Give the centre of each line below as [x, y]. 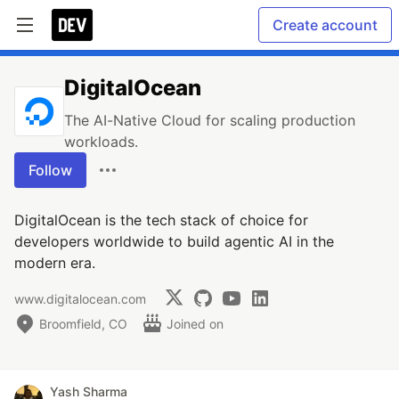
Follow [50, 170]
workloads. [101, 142]
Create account [325, 25]
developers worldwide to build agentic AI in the [174, 241]
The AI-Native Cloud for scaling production [210, 120]
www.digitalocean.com [80, 298]
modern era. [55, 263]
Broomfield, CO [83, 323]
